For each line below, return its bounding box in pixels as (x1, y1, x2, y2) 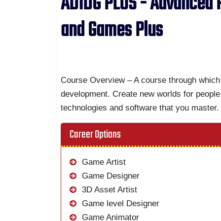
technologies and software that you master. (61, 103, 220, 113)
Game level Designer (79, 199, 160, 209)
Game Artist (79, 157, 126, 167)
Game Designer (79, 171, 140, 181)
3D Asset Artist (79, 185, 138, 195)
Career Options (70, 126, 121, 143)
